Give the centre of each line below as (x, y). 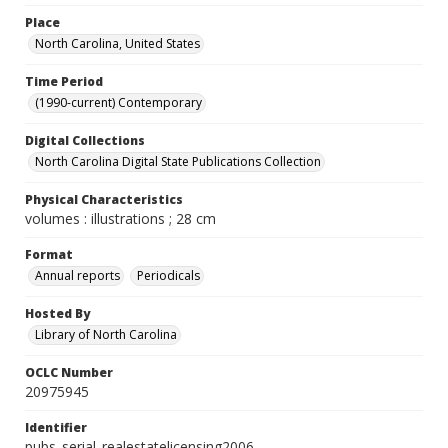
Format (49, 254)
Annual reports (77, 275)
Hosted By (57, 313)
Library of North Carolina (106, 334)
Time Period (64, 81)
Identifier (56, 427)
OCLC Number (69, 372)
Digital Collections (85, 140)
